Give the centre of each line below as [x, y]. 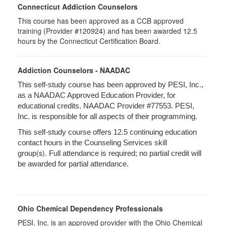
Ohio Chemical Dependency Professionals [90, 208]
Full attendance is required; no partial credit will [124, 153]
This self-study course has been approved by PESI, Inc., [110, 85]
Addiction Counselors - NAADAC [74, 70]
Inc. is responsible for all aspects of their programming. [107, 117]
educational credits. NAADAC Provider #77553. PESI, [106, 106]
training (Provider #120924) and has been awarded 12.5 [107, 31]
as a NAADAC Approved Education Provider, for [97, 95]
